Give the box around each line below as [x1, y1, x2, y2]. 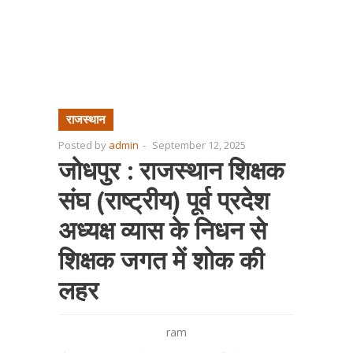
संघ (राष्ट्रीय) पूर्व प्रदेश [58, 184, 269, 217]
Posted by [58, 138, 109, 152]
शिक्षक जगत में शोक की [58, 243, 264, 277]
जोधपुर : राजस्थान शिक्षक [58, 154, 284, 187]
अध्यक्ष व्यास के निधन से [58, 214, 266, 247]
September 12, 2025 [152, 138, 246, 152]
